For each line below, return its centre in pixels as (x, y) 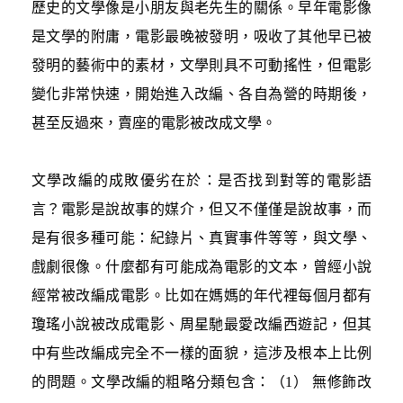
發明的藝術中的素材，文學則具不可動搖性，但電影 (201, 65)
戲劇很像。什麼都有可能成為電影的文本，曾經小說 (201, 266)
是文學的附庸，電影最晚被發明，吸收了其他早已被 (201, 36)
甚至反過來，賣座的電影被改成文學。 (154, 122)
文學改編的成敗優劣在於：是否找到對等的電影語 (201, 180)
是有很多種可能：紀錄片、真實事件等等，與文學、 (201, 237)
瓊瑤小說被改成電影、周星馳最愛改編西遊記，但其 (201, 324)
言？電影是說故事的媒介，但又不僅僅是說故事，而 (201, 209)
